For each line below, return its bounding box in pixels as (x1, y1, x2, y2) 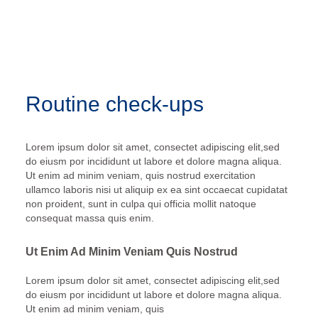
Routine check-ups (25, 92, 204, 116)
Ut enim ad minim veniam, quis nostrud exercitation (25, 169, 256, 181)
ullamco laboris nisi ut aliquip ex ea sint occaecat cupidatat (25, 183, 287, 195)
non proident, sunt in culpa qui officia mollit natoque (25, 197, 256, 209)
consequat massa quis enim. (25, 212, 154, 224)
